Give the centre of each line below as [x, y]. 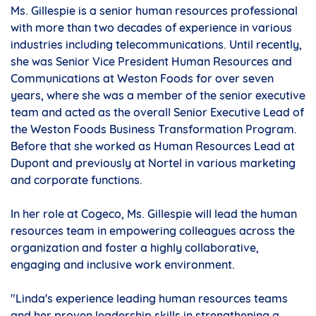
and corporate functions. [77, 180]
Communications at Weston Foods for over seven [142, 79]
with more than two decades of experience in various [151, 28]
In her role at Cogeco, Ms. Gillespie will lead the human [154, 214]
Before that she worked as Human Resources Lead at [153, 146]
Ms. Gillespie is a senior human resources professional [154, 11]
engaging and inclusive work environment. [123, 265]
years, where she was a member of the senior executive [158, 96]
